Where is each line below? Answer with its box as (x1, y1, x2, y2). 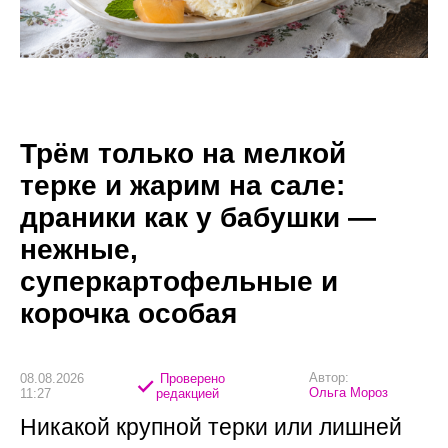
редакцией (156, 386, 220, 402)
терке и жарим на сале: (20, 169, 345, 201)
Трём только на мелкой (20, 137, 346, 169)
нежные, (20, 233, 138, 265)
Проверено (156, 371, 226, 387)
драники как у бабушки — (20, 201, 376, 233)
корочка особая (20, 297, 237, 329)
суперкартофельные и (20, 265, 338, 297)
